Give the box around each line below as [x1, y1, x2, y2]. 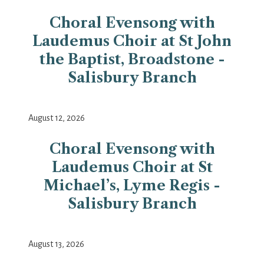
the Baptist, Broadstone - [39, 51, 225, 68]
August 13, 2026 [28, 239, 84, 249]
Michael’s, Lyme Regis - [44, 177, 220, 194]
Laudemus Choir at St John [32, 32, 232, 50]
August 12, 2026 [28, 113, 85, 123]
